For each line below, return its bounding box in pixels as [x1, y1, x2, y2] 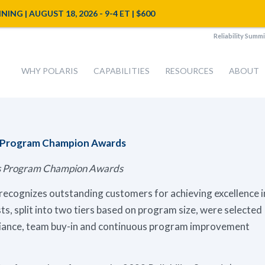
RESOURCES [165, 66, 214, 76]
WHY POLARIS [21, 66, 79, 76]
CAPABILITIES [93, 66, 150, 76]
